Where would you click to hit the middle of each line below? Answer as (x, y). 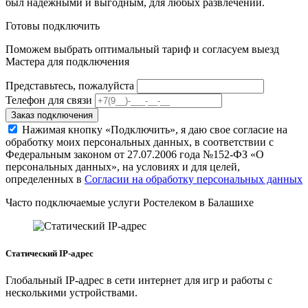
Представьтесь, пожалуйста (70, 86)
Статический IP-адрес (49, 253)
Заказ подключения (52, 115)
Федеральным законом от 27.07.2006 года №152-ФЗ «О (135, 155)
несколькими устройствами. (71, 292)
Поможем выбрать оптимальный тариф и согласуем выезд (142, 49)
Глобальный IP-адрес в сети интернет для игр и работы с (139, 280)
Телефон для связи (49, 100)
